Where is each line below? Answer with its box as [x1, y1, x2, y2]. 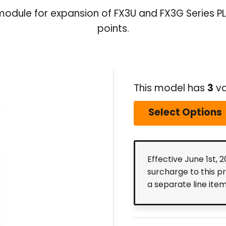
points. [97, 25, 129, 34]
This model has [134, 84, 207, 94]
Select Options [148, 108, 222, 118]
